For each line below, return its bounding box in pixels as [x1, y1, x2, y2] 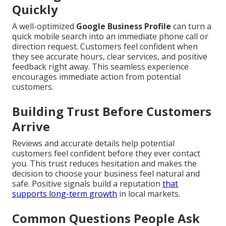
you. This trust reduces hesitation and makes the [12, 158, 197, 169]
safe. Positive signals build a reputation [12, 178, 162, 190]
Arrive [12, 118, 50, 135]
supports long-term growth [12, 188, 117, 200]
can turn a [171, 21, 211, 32]
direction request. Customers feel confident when [12, 41, 198, 52]
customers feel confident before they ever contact [12, 148, 200, 159]
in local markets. [117, 188, 180, 200]
